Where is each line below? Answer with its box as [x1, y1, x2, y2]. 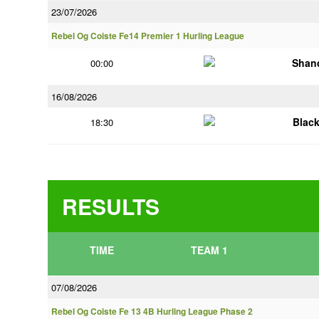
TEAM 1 [190, 243, 228, 257]
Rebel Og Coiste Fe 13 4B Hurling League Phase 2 [51, 305, 253, 318]
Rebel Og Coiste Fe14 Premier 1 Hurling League [51, 30, 244, 42]
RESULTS [62, 191, 159, 221]
